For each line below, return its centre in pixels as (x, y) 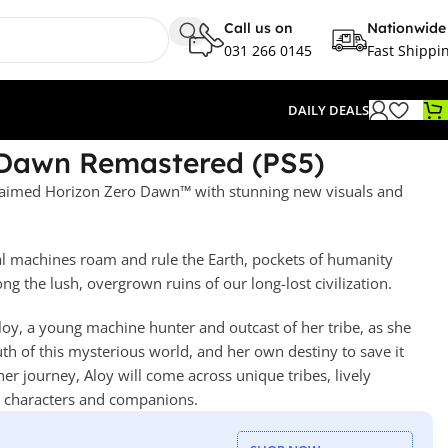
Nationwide (406, 27)
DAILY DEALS (328, 110)
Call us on (258, 27)
